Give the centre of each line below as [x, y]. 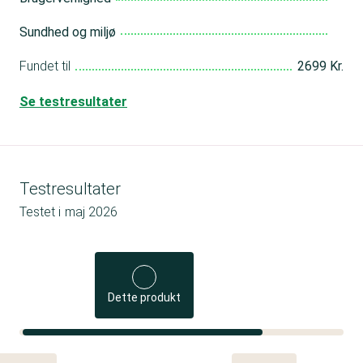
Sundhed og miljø [68, 32]
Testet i [40, 211]
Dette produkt [145, 297]
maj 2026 [91, 211]
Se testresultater [73, 101]
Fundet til [45, 66]
